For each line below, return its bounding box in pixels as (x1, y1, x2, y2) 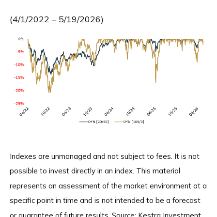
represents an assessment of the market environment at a (10, 181, 207, 190)
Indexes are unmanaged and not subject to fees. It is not (10, 151, 200, 161)
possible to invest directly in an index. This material (10, 166, 180, 175)
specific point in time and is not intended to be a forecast (10, 196, 201, 205)
